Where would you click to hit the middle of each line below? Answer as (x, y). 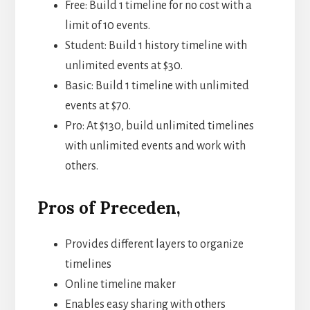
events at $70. (99, 106)
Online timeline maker (120, 284)
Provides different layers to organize (154, 244)
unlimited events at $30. (125, 65)
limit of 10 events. (108, 25)
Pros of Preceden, (109, 208)
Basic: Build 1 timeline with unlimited (157, 85)
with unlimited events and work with (155, 146)
